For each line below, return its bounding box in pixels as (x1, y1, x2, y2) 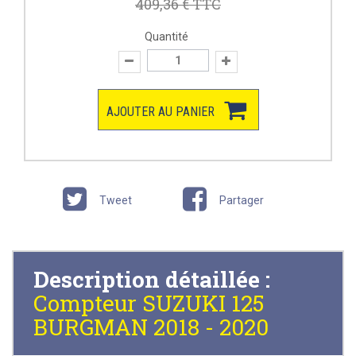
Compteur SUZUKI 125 (33, 288, 265, 318)
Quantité (144, 30, 188, 44)
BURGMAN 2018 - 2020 (33, 311, 269, 342)
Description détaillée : (33, 264, 270, 294)
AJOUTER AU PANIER (106, 103, 215, 119)
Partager (217, 193, 264, 207)
